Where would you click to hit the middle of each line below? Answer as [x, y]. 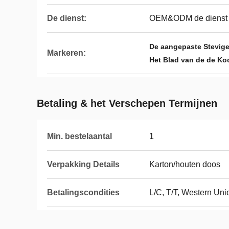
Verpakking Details [83, 164]
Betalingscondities [83, 192]
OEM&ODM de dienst [188, 18]
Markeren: [66, 53]
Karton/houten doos [185, 164]
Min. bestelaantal [79, 136]
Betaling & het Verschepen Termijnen [127, 103]
